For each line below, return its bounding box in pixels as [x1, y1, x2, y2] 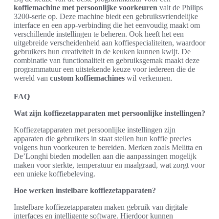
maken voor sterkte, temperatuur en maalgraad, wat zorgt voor [14, 160, 205, 169]
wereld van [14, 73, 50, 82]
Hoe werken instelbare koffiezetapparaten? [14, 186, 156, 195]
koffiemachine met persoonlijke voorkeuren [14, 3, 157, 12]
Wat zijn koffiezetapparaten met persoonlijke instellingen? [14, 109, 205, 117]
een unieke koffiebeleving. [14, 169, 95, 178]
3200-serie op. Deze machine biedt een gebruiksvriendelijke [14, 12, 198, 21]
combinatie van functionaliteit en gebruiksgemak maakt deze [14, 56, 199, 65]
